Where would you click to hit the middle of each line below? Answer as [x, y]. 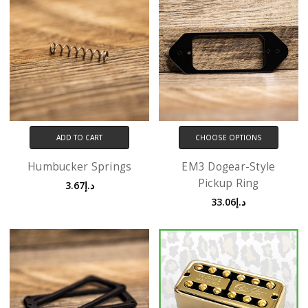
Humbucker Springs [80, 167]
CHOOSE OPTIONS [228, 137]
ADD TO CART [80, 137]
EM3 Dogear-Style [229, 167]
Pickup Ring [228, 183]
